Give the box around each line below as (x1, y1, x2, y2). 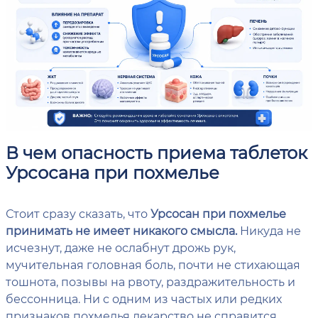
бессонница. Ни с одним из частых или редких (6, 291, 282, 307)
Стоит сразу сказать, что (6, 206, 150, 221)
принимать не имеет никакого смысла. (6, 223, 237, 238)
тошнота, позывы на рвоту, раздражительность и (6, 274, 295, 290)
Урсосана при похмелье (6, 161, 219, 184)
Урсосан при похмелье (150, 206, 286, 221)
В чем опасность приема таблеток (6, 141, 307, 164)
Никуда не (237, 223, 301, 238)
